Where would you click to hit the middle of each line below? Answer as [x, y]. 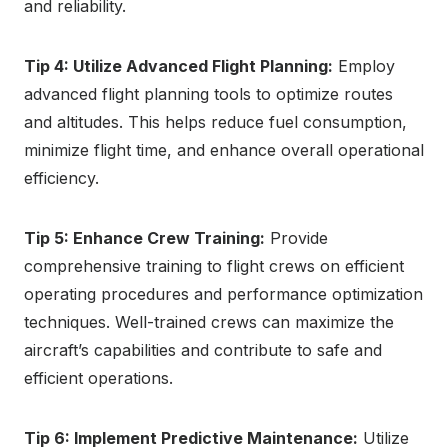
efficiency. [61, 178]
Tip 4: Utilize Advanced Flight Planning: [178, 66]
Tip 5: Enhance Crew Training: [144, 238]
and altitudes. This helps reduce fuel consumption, [215, 122]
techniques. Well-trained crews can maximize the [209, 322]
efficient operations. [98, 378]
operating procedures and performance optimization [223, 294]
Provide [296, 238]
